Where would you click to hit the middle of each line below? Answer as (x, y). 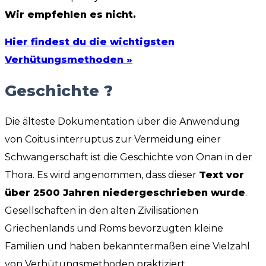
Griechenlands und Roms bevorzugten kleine (114, 228)
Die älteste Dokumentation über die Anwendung (122, 121)
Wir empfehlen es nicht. (70, 15)
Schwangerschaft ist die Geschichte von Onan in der (129, 157)
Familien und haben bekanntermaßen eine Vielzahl (127, 246)
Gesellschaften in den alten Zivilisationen (102, 210)
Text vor (221, 175)
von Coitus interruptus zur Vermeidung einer (113, 139)
